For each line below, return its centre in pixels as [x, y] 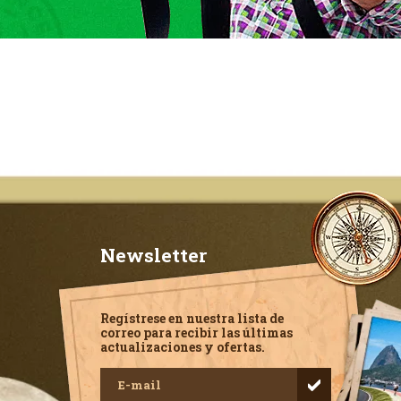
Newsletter [154, 255]
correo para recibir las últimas [196, 333]
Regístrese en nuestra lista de [192, 318]
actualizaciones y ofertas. [183, 347]
